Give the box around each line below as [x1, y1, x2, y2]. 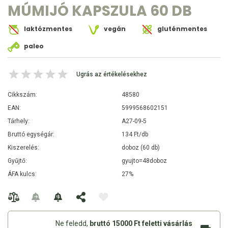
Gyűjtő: [8, 157, 27, 165]
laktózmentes [22, 24, 72, 34]
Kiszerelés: [8, 144, 39, 152]
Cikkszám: [8, 91, 37, 99]
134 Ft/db [122, 131, 148, 138]
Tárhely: [8, 118, 30, 125]
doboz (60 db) [122, 144, 160, 152]
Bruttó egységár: [8, 131, 54, 138]
